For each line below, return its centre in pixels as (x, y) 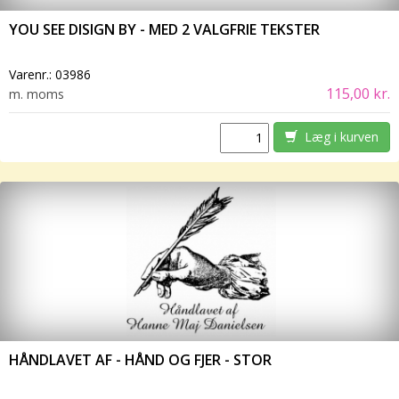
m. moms (37, 94)
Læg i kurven (338, 137)
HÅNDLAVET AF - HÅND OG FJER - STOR (140, 360)
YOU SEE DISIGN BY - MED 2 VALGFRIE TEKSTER (164, 30)
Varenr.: (32, 75)
